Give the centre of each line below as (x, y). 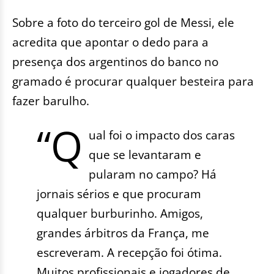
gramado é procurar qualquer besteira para (133, 81)
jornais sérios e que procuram (119, 194)
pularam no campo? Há (153, 174)
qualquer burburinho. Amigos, (120, 213)
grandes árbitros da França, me (123, 233)
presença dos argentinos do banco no (115, 62)
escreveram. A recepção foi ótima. (129, 253)
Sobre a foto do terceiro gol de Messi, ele (123, 23)
